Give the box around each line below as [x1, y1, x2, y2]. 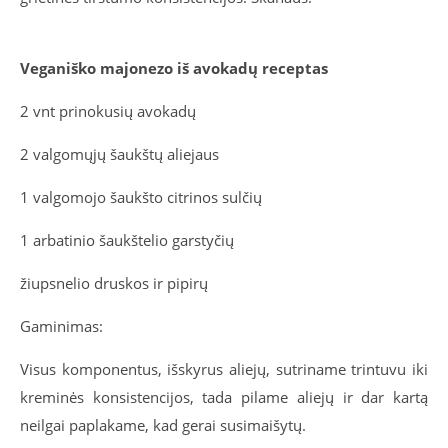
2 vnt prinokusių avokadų [20, 101, 196, 122]
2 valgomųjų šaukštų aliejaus [20, 144, 219, 165]
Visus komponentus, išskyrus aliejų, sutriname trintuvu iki [20, 359, 428, 380]
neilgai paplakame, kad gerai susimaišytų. [20, 415, 306, 436]
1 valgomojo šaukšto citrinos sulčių [20, 187, 262, 208]
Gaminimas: [20, 316, 103, 337]
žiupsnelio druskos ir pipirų [20, 273, 212, 294]
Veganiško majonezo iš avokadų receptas [20, 58, 328, 79]
